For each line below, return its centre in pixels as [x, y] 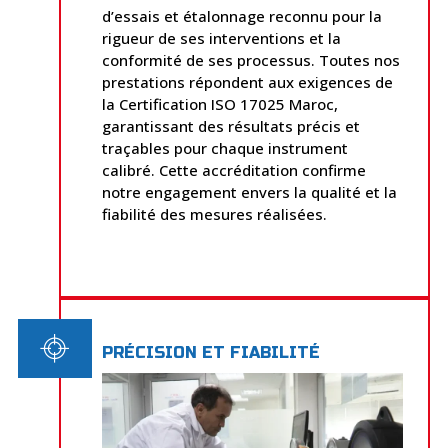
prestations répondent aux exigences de [248, 81]
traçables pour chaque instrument [225, 147]
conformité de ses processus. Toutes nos [251, 59]
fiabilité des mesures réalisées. [215, 213]
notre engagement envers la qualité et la [250, 191]
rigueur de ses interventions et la [222, 37]
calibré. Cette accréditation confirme [234, 169]
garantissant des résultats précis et [231, 125]
